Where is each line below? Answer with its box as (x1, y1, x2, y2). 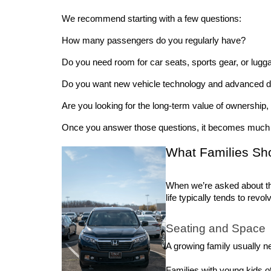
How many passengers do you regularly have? (62, 36, 248, 46)
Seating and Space (166, 221, 266, 235)
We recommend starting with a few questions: (62, 14, 241, 24)
